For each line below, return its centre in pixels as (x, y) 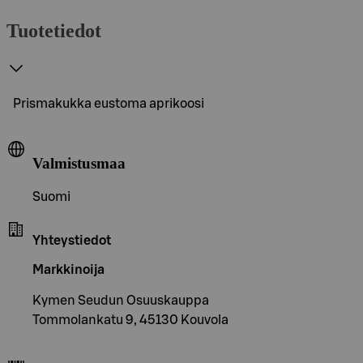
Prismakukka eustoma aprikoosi (109, 103)
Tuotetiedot (54, 30)
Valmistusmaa (79, 163)
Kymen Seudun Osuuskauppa (121, 301)
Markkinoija (68, 270)
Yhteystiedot (72, 241)
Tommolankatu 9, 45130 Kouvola (130, 320)
